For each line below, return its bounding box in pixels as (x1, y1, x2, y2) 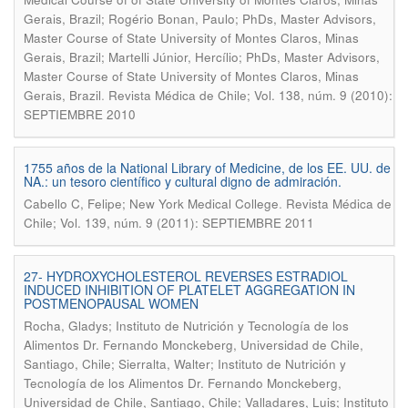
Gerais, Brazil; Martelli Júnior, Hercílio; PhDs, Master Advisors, (24, 48, 380, 66)
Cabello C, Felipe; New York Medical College (24, 195, 279, 212)
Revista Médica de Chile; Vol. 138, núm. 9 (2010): (108, 87, 393, 104)
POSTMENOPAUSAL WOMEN (24, 294, 199, 312)
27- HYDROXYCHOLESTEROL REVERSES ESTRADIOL (24, 267, 348, 285)
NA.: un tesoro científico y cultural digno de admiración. (24, 172, 342, 190)
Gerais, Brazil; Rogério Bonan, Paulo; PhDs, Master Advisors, (24, 10, 376, 27)
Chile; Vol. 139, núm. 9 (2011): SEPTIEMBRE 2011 (24, 214, 314, 231)
